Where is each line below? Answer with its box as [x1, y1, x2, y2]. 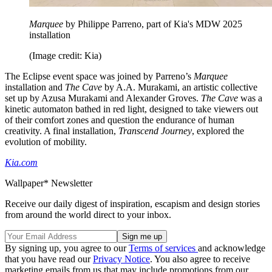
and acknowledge [198, 242, 265, 253]
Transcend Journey [118, 125, 192, 136]
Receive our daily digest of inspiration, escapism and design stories [5, 198, 260, 209]
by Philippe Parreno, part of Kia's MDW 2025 [63, 18, 242, 29]
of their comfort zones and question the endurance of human [5, 114, 234, 125]
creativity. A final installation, [5, 125, 118, 136]
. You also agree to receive [150, 253, 250, 264]
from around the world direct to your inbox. [5, 209, 171, 220]
